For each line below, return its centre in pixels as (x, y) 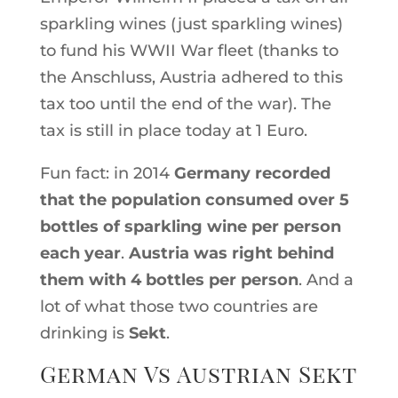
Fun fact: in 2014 (107, 173)
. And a (326, 280)
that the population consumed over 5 (194, 200)
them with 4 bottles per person (169, 280)
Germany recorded (252, 173)
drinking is (84, 333)
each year (80, 253)
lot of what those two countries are (179, 306)
